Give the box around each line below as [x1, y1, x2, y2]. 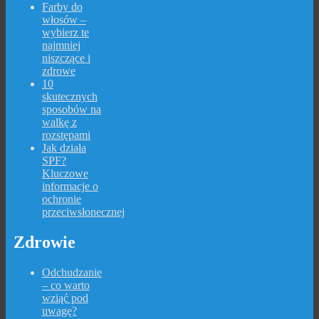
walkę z [41, 116, 77, 129]
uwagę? [41, 304, 77, 317]
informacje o [41, 180, 98, 193]
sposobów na [41, 103, 101, 116]
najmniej [41, 39, 80, 52]
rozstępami [41, 129, 90, 142]
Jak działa [41, 142, 86, 155]
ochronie [41, 193, 81, 206]
